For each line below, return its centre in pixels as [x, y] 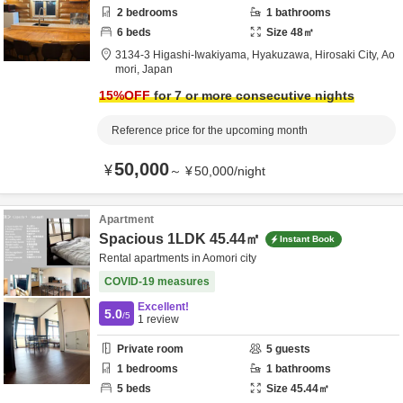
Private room [150, 349]
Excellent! [163, 307]
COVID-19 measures [157, 282]
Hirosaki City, [348, 55]
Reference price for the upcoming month [210, 130]
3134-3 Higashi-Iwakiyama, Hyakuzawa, [215, 55]
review [161, 319]
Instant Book [307, 238]
